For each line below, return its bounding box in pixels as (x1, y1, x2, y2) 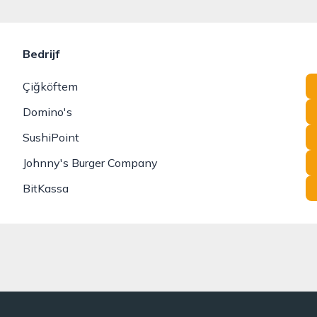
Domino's (23, 105, 72, 119)
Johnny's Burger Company (23, 156, 158, 170)
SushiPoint (23, 130, 79, 144)
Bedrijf (23, 47, 59, 61)
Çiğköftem (23, 79, 78, 93)
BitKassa (23, 181, 69, 195)
